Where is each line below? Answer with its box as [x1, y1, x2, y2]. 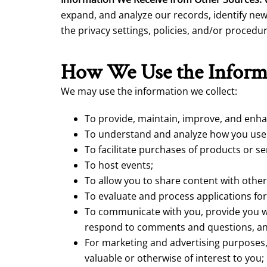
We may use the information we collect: [61, 85, 237, 98]
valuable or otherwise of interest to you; [85, 252, 264, 265]
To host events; [85, 159, 153, 172]
